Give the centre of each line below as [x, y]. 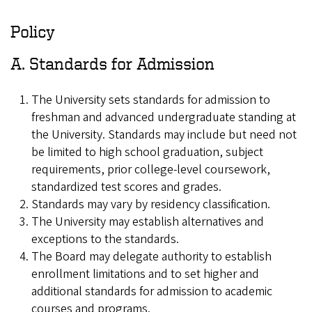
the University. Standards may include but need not [164, 134]
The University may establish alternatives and [148, 221]
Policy [33, 32]
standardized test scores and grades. [126, 187]
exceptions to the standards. [105, 239]
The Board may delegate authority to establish [151, 256]
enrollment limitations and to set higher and [145, 274]
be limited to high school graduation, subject [147, 152]
